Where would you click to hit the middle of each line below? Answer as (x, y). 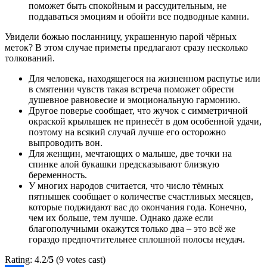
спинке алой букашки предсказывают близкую (124, 164)
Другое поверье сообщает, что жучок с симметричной (138, 111)
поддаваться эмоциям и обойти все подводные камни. (139, 17)
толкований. (30, 58)
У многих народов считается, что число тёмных (126, 186)
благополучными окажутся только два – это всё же (132, 229)
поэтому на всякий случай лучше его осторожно (127, 132)
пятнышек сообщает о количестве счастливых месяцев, (141, 197)
